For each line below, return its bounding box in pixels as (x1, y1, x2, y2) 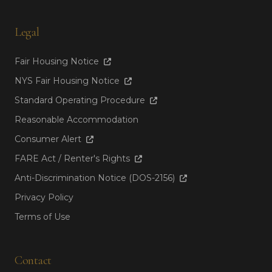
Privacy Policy (15, 191, 73, 203)
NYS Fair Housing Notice (15, 75, 122, 86)
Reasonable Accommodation (15, 114, 138, 125)
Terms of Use (15, 211, 70, 222)
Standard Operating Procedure (15, 94, 148, 106)
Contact (15, 253, 52, 268)
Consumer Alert (15, 133, 84, 144)
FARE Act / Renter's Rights (15, 152, 132, 164)
